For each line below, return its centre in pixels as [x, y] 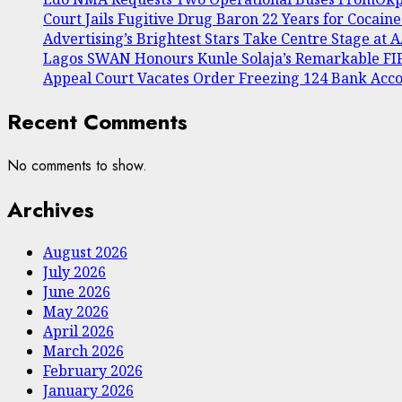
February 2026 [93, 371]
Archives [51, 209]
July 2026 [74, 272]
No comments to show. [77, 165]
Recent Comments [97, 121]
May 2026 [76, 312]
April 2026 [79, 332]
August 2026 [85, 253]
